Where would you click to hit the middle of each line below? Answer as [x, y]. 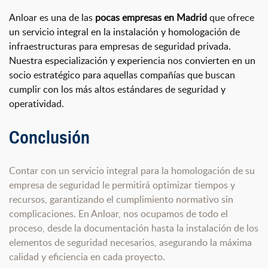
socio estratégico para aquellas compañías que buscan [122, 74]
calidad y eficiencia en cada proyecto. [87, 257]
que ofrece [231, 17]
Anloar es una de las [52, 17]
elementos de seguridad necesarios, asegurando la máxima [130, 243]
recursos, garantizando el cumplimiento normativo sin [121, 200]
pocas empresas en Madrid [151, 17]
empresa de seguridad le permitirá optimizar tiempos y [122, 185]
